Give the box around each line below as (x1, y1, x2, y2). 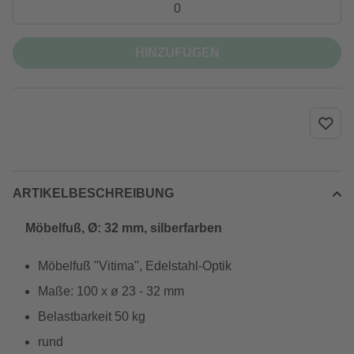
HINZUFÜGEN (134, 46, 220, 59)
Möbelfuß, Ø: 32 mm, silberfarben (25, 221, 222, 235)
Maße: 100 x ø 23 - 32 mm (38, 284, 184, 298)
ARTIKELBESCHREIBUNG (13, 186, 174, 200)
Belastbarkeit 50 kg (38, 310, 145, 323)
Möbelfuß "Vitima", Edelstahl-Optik (38, 259, 232, 273)
